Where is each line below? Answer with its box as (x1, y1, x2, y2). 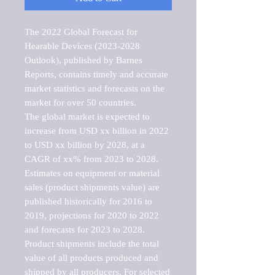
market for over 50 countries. (25, 97, 136, 107)
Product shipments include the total (25, 238, 159, 249)
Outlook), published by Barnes (25, 55, 142, 65)
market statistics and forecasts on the (25, 83, 165, 93)
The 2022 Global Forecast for (25, 26, 137, 37)
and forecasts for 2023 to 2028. (25, 224, 145, 234)
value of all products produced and (25, 252, 158, 263)
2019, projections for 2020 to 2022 (25, 210, 159, 220)
